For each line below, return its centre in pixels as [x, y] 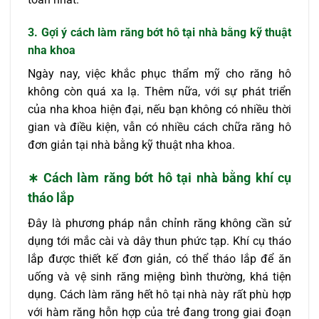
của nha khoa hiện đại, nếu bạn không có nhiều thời [159, 109]
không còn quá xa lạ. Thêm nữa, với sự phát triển [159, 91]
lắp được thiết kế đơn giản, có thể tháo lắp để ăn [159, 259]
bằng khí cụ [257, 178]
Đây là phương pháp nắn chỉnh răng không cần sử [159, 224]
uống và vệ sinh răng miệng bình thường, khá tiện [159, 277]
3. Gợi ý [47, 32]
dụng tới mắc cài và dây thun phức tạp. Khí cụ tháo [159, 241]
